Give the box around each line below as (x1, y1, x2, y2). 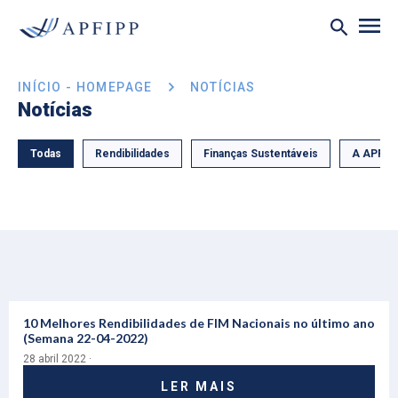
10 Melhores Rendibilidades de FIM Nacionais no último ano (23, 315, 375, 330)
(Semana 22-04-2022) (23, 330, 148, 346)
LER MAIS (161, 379, 237, 394)
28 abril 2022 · (23, 353, 92, 365)
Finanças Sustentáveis (203, 147, 318, 160)
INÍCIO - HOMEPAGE (18, 80, 153, 94)
